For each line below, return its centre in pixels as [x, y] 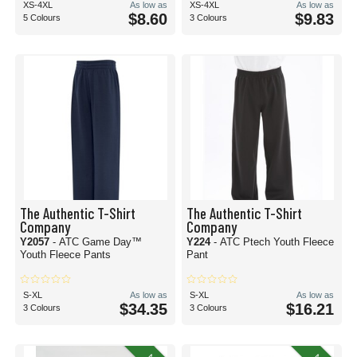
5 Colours [42, 18]
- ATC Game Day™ [97, 242]
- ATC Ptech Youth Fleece [274, 242]
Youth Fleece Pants [65, 255]
